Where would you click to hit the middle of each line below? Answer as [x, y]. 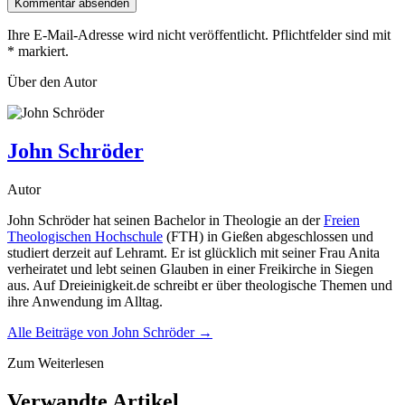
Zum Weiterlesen [56, 363]
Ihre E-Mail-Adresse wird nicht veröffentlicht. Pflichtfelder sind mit [199, 35]
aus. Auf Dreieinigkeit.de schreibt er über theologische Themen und [200, 285]
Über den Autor [52, 82]
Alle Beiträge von [60, 332]
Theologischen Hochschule [85, 236]
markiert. [42, 52]
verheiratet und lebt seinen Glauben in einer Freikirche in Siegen [190, 268]
